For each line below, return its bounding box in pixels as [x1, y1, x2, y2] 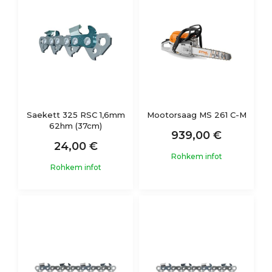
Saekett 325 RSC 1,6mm [26, 109, 125, 120]
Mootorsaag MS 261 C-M [146, 109, 246, 120]
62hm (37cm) [49, 120, 102, 131]
